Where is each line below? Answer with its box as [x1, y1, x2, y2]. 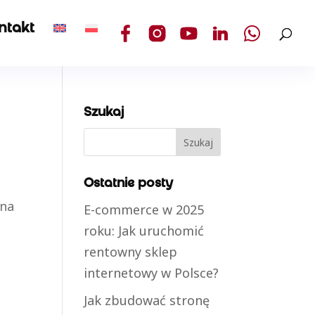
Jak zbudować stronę [84, 292, 210, 309]
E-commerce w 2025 [84, 201, 205, 218]
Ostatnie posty [84, 177, 174, 191]
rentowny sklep [84, 243, 178, 260]
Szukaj [84, 106, 124, 120]
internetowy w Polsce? [84, 264, 219, 281]
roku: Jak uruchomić [84, 222, 205, 239]
